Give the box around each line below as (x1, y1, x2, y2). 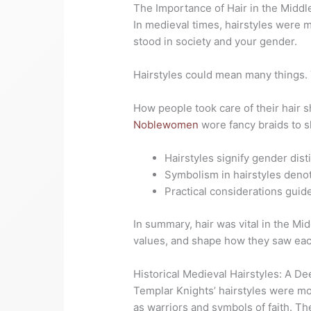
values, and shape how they (133, 233, 270, 247)
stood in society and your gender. (133, 35, 298, 49)
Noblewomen (133, 118, 199, 132)
